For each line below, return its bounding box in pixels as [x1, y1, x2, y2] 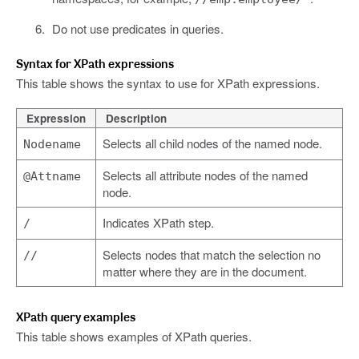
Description [106, 110, 167, 126]
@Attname [23, 168, 81, 184]
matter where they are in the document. [103, 262, 307, 280]
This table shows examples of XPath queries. [16, 327, 252, 345]
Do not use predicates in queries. [51, 19, 224, 37]
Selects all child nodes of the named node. [103, 134, 322, 151]
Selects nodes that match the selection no [103, 245, 321, 263]
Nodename [23, 136, 81, 151]
